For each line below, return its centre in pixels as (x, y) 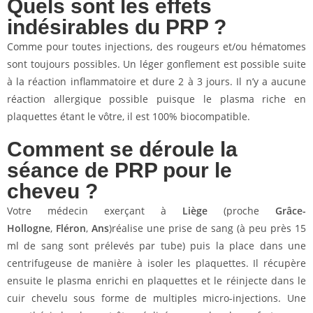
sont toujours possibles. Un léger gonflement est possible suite (156, 64)
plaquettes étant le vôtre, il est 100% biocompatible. (129, 116)
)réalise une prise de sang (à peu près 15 (208, 228)
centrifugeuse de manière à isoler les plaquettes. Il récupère (156, 263)
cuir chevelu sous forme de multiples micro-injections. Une (156, 298)
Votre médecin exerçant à (95, 211)
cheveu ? (52, 191)
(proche (241, 211)
